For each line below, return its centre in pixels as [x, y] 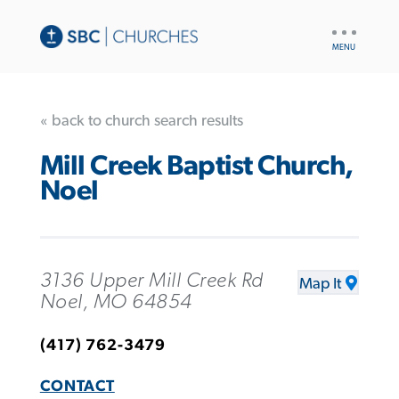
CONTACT [77, 386]
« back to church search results [141, 121]
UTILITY [350, 27]
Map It [321, 284]
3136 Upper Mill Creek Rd [151, 280]
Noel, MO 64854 [116, 301]
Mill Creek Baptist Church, [196, 167]
